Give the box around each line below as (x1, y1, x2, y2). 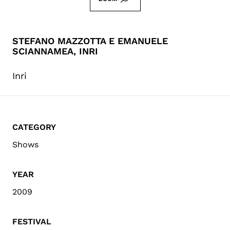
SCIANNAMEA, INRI (12, 45, 98, 56)
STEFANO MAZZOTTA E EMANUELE (12, 35, 168, 46)
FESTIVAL (12, 216, 51, 226)
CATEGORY (12, 122, 56, 132)
